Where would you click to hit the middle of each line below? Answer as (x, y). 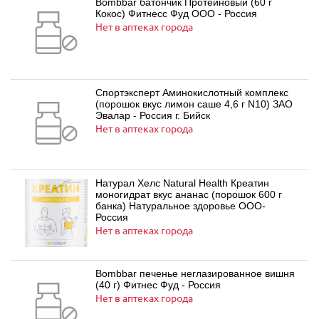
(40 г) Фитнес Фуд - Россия (158, 285)
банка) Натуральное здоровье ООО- (181, 206)
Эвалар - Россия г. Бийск (193, 115)
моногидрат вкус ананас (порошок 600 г (189, 194)
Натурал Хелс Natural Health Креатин (182, 183)
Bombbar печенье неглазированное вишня (195, 273)
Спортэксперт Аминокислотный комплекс (192, 93)
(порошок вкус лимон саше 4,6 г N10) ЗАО (194, 104)
